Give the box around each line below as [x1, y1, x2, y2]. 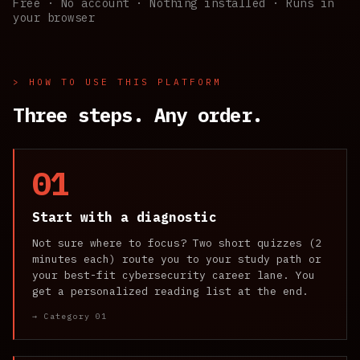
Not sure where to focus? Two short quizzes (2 [32, 236, 321, 251]
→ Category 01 [32, 311, 108, 322]
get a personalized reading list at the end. [32, 284, 309, 299]
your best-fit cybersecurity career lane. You [32, 268, 315, 283]
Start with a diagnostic [32, 209, 217, 226]
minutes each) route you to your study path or [32, 252, 321, 267]
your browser [13, 10, 95, 26]
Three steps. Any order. [13, 102, 263, 129]
